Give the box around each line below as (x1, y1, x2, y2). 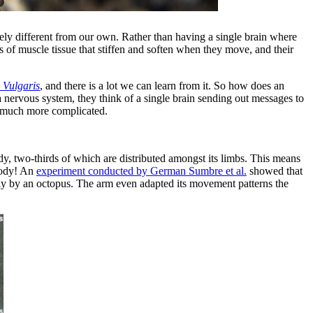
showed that (247, 164, 303, 177)
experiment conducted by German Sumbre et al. (36, 164, 247, 177)
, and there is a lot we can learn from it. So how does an (40, 79, 284, 92)
